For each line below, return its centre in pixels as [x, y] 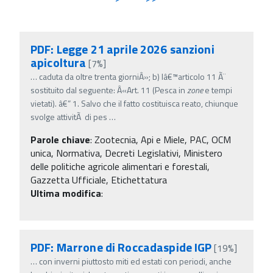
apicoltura [58, 62]
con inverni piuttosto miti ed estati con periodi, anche [135, 261]
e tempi [218, 90]
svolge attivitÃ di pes [69, 116]
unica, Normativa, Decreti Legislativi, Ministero [126, 153]
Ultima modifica [66, 193]
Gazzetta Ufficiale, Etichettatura [99, 179]
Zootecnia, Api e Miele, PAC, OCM [163, 139]
